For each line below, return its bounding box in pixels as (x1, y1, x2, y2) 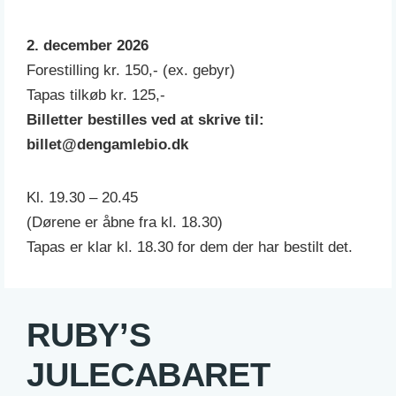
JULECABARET (27, 356, 270, 393)
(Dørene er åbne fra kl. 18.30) (27, 213, 224, 231)
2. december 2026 (27, 36, 149, 54)
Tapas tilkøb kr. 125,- (27, 86, 166, 103)
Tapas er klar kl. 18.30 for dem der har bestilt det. (27, 238, 354, 255)
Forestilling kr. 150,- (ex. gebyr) (27, 61, 236, 79)
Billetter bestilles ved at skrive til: (27, 110, 265, 128)
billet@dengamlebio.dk (27, 135, 189, 153)
